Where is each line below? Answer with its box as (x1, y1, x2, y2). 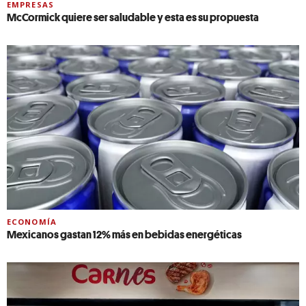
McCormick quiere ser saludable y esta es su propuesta (7, 9, 259, 25)
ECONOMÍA (7, 216, 57, 227)
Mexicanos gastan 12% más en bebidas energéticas (7, 226, 242, 242)
